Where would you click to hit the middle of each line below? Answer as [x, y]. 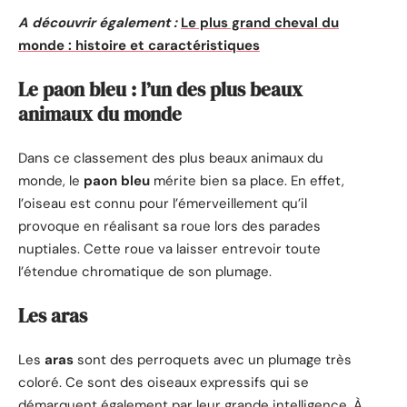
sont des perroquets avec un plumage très [213, 359]
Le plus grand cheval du [260, 22]
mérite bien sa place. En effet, [247, 180]
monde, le [51, 180]
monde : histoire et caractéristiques [139, 45]
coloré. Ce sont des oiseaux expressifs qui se [164, 382]
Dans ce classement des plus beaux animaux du [171, 158]
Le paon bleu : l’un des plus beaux [160, 90]
